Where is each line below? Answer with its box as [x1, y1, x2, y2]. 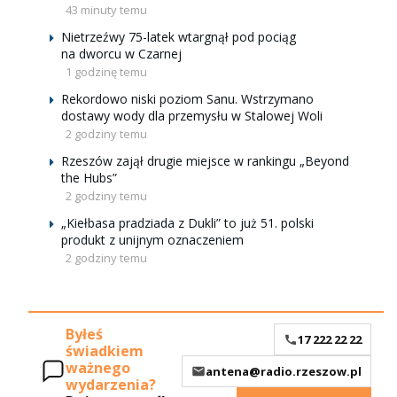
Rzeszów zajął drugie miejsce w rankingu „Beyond [61, 152, 349, 169]
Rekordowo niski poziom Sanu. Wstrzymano [61, 90, 314, 107]
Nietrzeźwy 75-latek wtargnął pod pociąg [61, 28, 296, 45]
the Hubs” [61, 169, 117, 186]
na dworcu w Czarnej [61, 45, 182, 62]
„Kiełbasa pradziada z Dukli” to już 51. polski [61, 214, 314, 231]
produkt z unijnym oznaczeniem [61, 231, 244, 248]
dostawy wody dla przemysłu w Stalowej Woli [61, 107, 323, 124]
